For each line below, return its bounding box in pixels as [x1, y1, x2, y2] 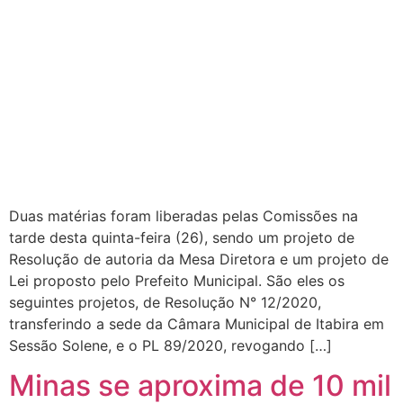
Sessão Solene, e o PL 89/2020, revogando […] [9, 336, 332, 354]
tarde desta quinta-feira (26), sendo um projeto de [9, 228, 354, 246]
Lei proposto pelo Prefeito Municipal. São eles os [9, 271, 345, 290]
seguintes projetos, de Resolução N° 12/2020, [9, 292, 321, 311]
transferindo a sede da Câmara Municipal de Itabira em [9, 314, 384, 333]
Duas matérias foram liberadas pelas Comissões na [9, 206, 358, 225]
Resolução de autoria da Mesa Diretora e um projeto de [9, 249, 389, 268]
